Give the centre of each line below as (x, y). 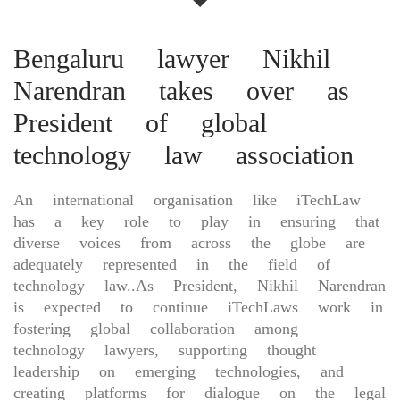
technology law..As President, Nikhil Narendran (200, 285)
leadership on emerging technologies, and (179, 371)
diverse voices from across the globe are (189, 242)
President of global (140, 123)
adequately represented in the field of (172, 264)
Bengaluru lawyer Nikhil (172, 58)
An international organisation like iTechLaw (187, 200)
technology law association (183, 155)
